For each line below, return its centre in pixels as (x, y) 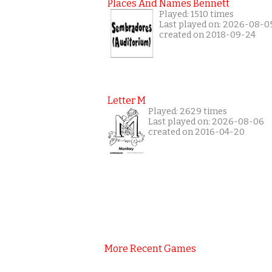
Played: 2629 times (187, 112)
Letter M (127, 101)
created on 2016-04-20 (196, 132)
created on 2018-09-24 (207, 35)
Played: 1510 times (196, 15)
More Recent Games (150, 249)
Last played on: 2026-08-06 (206, 122)
